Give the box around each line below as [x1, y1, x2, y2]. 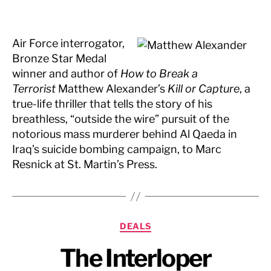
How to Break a [120, 67, 198, 80]
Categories [135, 217, 189, 230]
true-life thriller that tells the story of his [12, 97, 212, 110]
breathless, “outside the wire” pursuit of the [12, 113, 229, 125]
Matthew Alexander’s [58, 82, 168, 95]
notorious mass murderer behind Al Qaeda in [12, 128, 237, 140]
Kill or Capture [168, 82, 240, 95]
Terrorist [12, 82, 58, 95]
